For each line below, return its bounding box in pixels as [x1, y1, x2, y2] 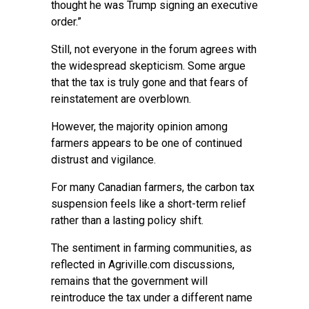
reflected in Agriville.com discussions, [51, 258, 235, 271]
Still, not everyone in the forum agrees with [51, 43, 257, 56]
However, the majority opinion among [51, 120, 228, 133]
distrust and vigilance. [51, 153, 156, 166]
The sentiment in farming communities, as [51, 241, 252, 255]
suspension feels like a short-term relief [51, 197, 246, 210]
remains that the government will [51, 275, 208, 288]
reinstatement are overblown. [51, 92, 191, 106]
